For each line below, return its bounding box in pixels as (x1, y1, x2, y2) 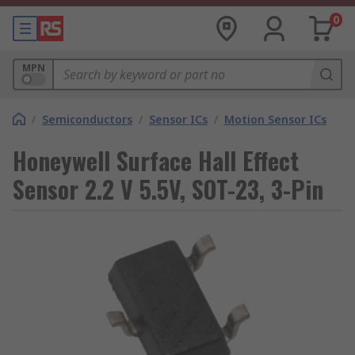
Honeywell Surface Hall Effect (13, 143, 299, 178)
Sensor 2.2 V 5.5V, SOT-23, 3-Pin (13, 171, 323, 207)
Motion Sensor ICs (224, 112, 326, 127)
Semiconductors (42, 112, 132, 127)
